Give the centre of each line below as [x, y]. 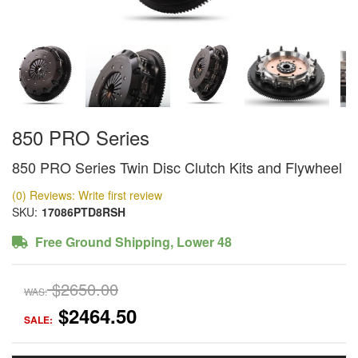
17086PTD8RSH [84, 211]
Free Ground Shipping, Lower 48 [132, 241]
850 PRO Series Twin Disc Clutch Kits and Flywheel [177, 167]
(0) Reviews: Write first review [87, 195]
